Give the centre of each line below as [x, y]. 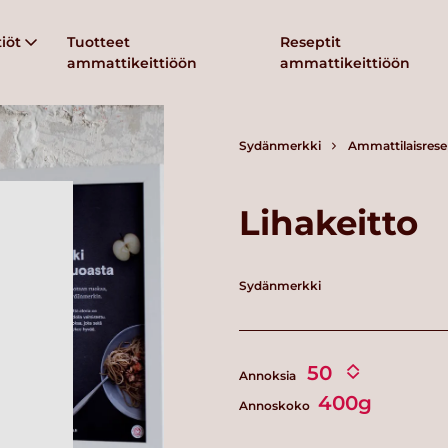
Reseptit [311, 41]
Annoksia [269, 375]
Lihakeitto [328, 223]
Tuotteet [99, 41]
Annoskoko [276, 405]
